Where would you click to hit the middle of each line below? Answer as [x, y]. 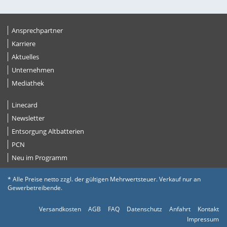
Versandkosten [60, 209]
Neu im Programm [40, 158]
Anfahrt [180, 209]
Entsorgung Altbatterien [48, 131]
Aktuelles [25, 57]
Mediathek [28, 83]
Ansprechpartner [37, 30]
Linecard [25, 105]
